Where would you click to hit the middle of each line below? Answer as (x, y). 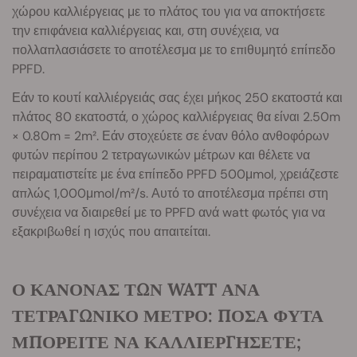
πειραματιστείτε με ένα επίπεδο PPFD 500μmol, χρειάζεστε (175, 174)
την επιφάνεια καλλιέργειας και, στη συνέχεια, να (145, 30)
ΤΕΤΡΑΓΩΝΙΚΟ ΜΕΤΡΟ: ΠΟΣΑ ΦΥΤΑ (168, 315)
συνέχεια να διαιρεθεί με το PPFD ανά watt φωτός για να (169, 212)
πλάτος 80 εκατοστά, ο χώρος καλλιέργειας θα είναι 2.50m (176, 116)
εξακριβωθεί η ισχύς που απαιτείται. (111, 231)
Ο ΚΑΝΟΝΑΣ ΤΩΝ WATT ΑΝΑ (136, 289)
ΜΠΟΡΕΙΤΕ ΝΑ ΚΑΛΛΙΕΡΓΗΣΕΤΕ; (157, 341)
